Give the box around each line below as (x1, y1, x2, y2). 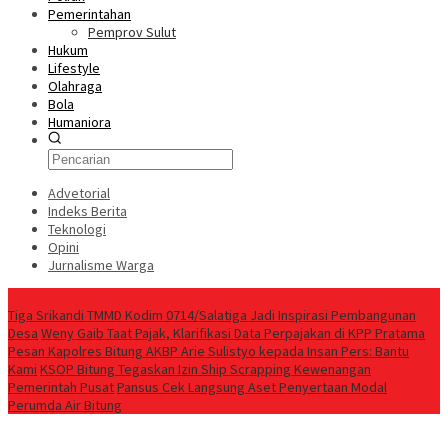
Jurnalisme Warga (48, 256, 154, 275)
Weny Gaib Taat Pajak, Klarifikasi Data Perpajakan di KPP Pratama (41, 324, 425, 343)
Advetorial (48, 184, 110, 203)
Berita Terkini (8, 288, 86, 307)
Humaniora (48, 113, 111, 132)
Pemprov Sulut (88, 23, 176, 42)
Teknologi (48, 220, 106, 239)
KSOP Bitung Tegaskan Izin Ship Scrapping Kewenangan (40, 360, 371, 379)
